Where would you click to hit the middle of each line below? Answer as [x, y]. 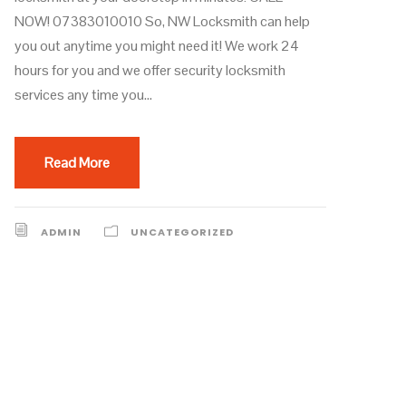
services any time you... [83, 95]
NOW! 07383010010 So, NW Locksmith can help [162, 22]
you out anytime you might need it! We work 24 [157, 46]
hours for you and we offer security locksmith [150, 71]
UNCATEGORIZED [182, 232]
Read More [77, 163]
